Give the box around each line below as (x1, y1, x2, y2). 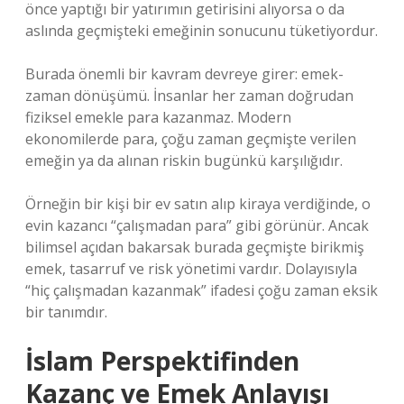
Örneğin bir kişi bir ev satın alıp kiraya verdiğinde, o (25, 194, 371, 214)
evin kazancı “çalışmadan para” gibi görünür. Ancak (25, 216, 369, 235)
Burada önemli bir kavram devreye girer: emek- (25, 64, 344, 84)
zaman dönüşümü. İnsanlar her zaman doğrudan (25, 86, 353, 106)
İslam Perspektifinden (25, 344, 299, 378)
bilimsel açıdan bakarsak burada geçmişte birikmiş (25, 237, 364, 257)
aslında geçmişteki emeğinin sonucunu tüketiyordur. (25, 21, 378, 41)
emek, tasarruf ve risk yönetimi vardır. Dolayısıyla (25, 259, 357, 279)
